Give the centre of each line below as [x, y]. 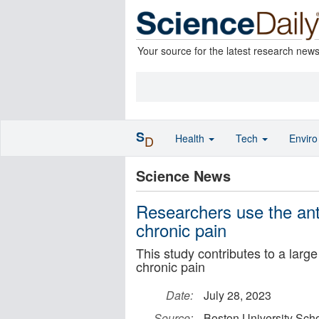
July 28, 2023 [237, 295]
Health [191, 138]
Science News [183, 176]
